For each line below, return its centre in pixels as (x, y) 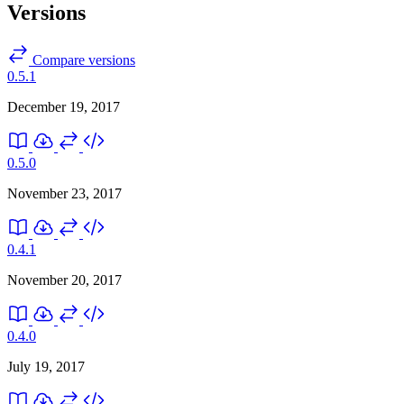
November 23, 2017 (64, 193)
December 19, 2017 (64, 106)
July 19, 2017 (46, 366)
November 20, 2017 (64, 280)
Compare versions (82, 60)
